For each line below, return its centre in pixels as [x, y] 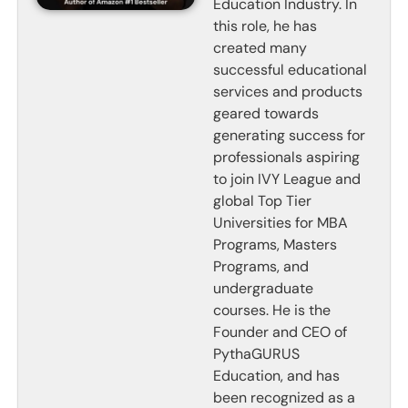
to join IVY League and [287, 179]
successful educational [290, 70]
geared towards [266, 114]
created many [260, 48]
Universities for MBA [280, 223]
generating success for [289, 136]
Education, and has [276, 376]
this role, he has [265, 26]
